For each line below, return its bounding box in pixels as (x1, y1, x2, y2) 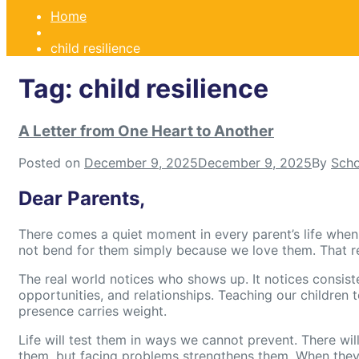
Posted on (18, 155, 80, 171)
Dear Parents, (18, 187, 145, 211)
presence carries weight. (18, 303, 167, 320)
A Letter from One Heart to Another (18, 121, 274, 140)
